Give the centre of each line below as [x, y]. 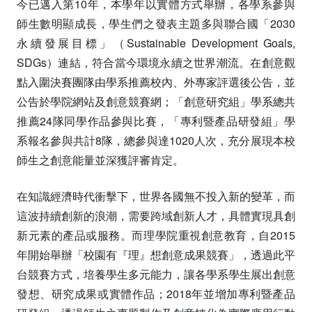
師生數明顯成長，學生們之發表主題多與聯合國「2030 [156, 24]
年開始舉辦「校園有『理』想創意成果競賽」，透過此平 [156, 255]
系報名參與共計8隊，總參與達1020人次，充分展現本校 [156, 141]
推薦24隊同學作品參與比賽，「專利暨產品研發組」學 [156, 121]
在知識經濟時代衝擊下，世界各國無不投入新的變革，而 [156, 196]
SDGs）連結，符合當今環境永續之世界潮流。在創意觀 [156, 63]
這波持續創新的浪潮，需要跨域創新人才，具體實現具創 [156, 216]
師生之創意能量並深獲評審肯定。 [100, 160]
